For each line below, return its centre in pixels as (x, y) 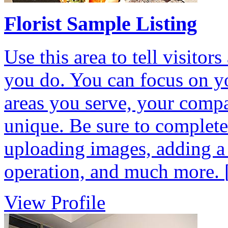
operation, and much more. (114, 172)
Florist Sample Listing (101, 24)
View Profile (55, 203)
